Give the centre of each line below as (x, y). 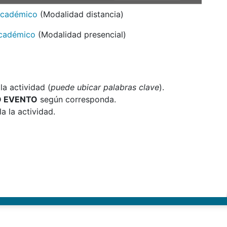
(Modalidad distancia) (82, 14)
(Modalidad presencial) (82, 35)
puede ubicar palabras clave (105, 87)
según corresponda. (78, 100)
